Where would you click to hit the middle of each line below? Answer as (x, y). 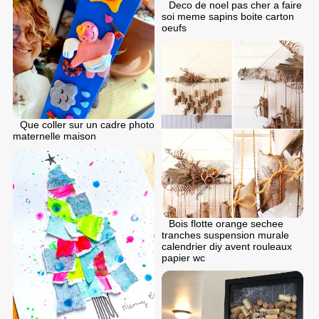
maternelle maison (54, 136)
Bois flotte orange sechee (226, 223)
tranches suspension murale (225, 235)
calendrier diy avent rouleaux (227, 246)
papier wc (183, 257)
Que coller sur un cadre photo (87, 125)
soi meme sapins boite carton (228, 17)
